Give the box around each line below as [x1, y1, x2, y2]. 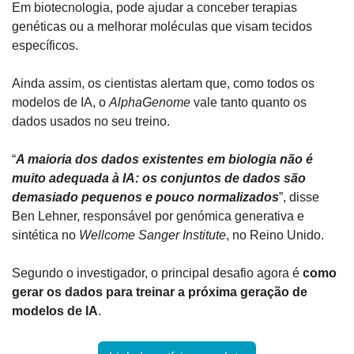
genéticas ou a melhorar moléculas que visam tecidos [12, 20, 312, 34]
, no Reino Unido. [226, 228, 324, 243]
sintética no [12, 228, 79, 243]
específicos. [12, 39, 78, 53]
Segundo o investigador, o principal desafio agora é [12, 266, 303, 281]
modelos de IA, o [12, 96, 109, 110]
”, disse [279, 190, 319, 205]
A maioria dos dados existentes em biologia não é [16, 153, 313, 167]
